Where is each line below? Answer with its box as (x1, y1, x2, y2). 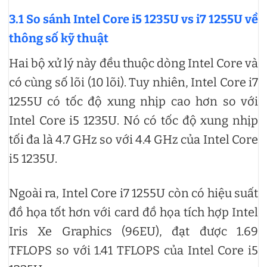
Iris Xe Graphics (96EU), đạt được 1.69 (9, 223, 258, 238)
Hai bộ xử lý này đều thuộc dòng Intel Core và (9, 55, 258, 70)
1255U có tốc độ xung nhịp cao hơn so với (9, 94, 258, 108)
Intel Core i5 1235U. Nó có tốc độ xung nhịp (9, 113, 258, 128)
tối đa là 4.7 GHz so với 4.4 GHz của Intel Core (9, 132, 258, 147)
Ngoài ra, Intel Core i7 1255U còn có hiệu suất (9, 185, 258, 200)
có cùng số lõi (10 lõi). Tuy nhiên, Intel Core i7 (9, 74, 258, 89)
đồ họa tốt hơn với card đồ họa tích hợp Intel (9, 204, 258, 219)
